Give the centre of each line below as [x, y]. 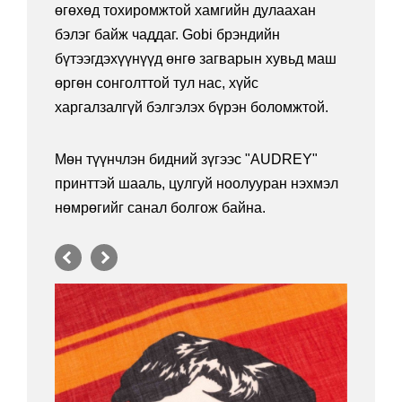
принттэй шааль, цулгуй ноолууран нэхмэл [197, 184]
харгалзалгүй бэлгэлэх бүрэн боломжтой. [192, 108]
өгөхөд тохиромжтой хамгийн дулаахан [185, 11]
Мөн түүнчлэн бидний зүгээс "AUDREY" [186, 160]
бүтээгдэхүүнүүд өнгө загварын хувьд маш [196, 59]
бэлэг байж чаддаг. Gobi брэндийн [167, 35]
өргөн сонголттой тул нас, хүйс [157, 83]
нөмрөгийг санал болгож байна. [160, 208]
